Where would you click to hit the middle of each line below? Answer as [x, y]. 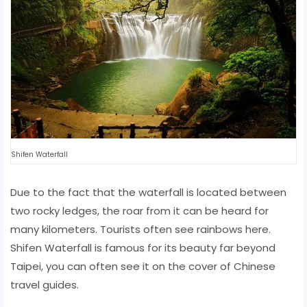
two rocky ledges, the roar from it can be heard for [139, 210]
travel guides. [45, 284]
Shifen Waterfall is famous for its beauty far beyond [143, 247]
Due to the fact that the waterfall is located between [148, 192]
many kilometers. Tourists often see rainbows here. [140, 229]
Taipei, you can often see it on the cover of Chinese [143, 266]
